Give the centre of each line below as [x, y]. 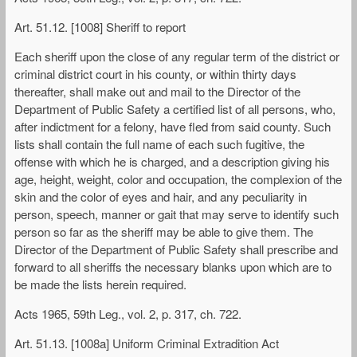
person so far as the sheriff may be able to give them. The [164, 231]
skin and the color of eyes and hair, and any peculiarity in [161, 196]
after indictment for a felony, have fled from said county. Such [173, 126]
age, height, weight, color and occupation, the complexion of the [178, 178]
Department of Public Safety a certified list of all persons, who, [175, 108]
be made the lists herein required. [100, 284]
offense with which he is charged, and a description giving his [172, 161]
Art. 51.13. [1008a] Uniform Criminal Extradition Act [147, 343]
